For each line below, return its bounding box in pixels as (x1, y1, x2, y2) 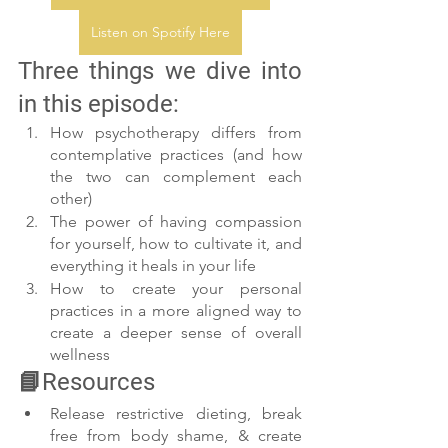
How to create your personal (50, 279, 302, 298)
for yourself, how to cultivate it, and (50, 234, 302, 253)
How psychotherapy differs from (50, 123, 302, 142)
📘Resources (18, 368, 155, 396)
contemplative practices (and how (50, 145, 302, 164)
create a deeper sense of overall (50, 323, 302, 342)
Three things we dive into (18, 57, 302, 85)
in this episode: (18, 90, 179, 118)
